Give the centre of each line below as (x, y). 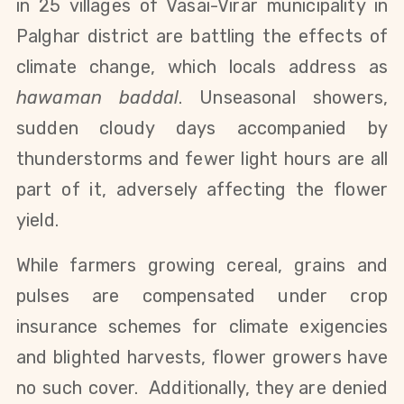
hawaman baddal (98, 97)
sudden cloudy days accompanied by (202, 128)
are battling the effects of (272, 36)
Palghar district (83, 36)
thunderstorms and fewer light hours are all (202, 158)
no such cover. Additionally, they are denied (202, 387)
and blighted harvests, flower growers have (202, 357)
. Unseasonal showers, (283, 97)
